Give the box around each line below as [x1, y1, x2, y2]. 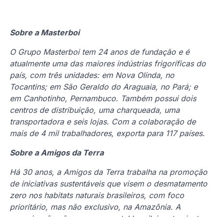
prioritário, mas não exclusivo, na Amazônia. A [10, 201, 181, 212]
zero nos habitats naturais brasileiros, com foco [10, 190, 184, 200]
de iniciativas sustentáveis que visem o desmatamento [10, 178, 207, 188]
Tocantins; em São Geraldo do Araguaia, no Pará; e [10, 81, 198, 92]
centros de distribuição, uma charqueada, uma [10, 105, 180, 115]
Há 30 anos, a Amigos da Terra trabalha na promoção [10, 167, 207, 177]
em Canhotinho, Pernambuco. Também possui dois [10, 93, 196, 103]
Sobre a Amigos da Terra [10, 147, 104, 157]
